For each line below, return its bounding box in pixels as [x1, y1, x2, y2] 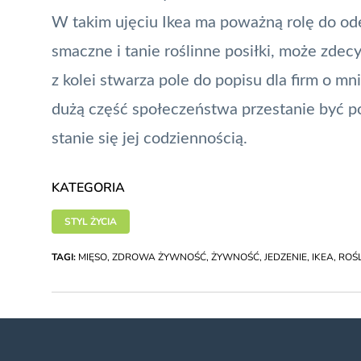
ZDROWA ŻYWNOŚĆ [112, 250, 206, 263]
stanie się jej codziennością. [52, 130, 247, 147]
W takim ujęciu [52, 14, 162, 31]
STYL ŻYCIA [64, 214, 117, 228]
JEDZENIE [264, 250, 307, 263]
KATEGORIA [52, 178, 125, 197]
